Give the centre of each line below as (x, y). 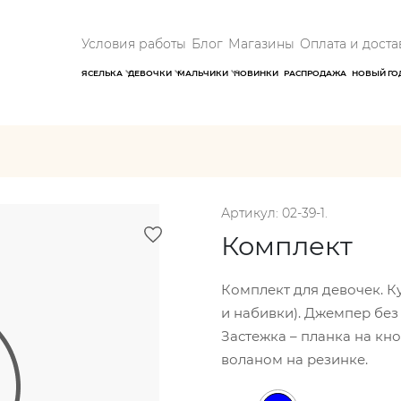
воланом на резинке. (294, 359)
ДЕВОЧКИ (150, 73)
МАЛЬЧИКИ (203, 73)
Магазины (261, 44)
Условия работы (134, 44)
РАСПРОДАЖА (315, 73)
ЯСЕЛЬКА (102, 73)
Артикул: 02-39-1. (274, 213)
